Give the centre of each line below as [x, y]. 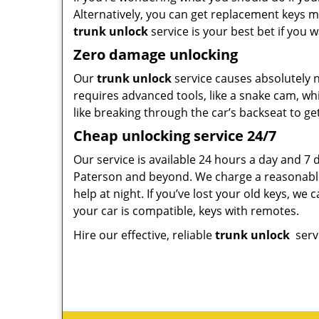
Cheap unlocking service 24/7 [175, 136]
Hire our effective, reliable [144, 235]
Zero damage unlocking [156, 54]
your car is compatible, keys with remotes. [186, 211]
